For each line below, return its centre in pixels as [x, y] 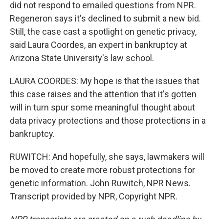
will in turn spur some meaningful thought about [102, 107]
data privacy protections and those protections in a [108, 120]
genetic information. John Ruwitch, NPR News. [100, 183]
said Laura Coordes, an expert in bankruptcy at [99, 45]
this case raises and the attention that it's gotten [103, 94]
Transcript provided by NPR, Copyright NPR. [94, 196]
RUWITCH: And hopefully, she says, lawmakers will [107, 157]
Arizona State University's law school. [82, 58]
